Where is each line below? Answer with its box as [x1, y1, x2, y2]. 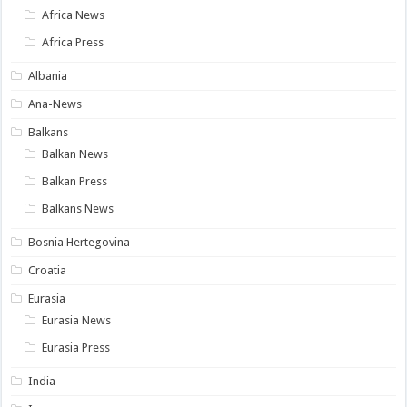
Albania [28, 69, 68, 84]
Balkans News [42, 202, 114, 216]
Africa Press [42, 35, 104, 50]
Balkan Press [42, 174, 108, 189]
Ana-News [28, 97, 83, 112]
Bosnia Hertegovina [28, 235, 131, 250]
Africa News [42, 8, 105, 23]
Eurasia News [42, 313, 112, 328]
